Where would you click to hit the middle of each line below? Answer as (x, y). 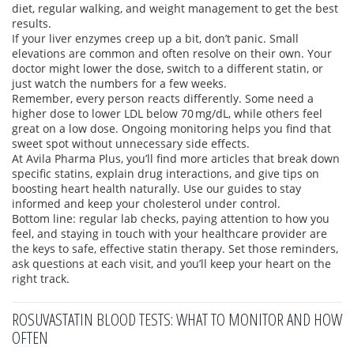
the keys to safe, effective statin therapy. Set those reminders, (175, 249)
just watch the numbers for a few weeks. (119, 83)
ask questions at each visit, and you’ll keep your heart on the (171, 264)
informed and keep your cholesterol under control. (146, 203)
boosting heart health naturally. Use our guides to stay (156, 188)
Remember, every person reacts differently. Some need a (163, 98)
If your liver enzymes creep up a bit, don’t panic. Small (155, 38)
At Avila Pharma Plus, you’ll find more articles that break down (176, 158)
